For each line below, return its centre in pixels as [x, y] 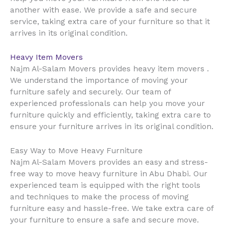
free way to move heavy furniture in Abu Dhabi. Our [109, 174]
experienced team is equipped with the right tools [105, 185]
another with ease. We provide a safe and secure [103, 10]
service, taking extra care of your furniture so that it [110, 22]
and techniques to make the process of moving [99, 197]
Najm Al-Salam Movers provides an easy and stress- [109, 162]
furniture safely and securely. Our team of [90, 92]
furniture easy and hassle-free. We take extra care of [112, 208]
